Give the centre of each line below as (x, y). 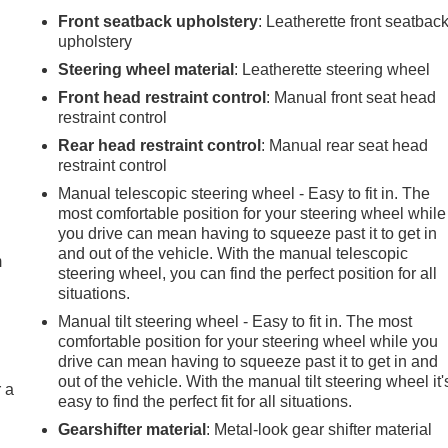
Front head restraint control (162, 98)
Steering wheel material (146, 70)
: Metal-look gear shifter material (319, 430)
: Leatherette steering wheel (332, 70)
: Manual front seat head (351, 98)
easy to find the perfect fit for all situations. (205, 402)
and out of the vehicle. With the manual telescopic (233, 254)
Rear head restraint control (160, 146)
